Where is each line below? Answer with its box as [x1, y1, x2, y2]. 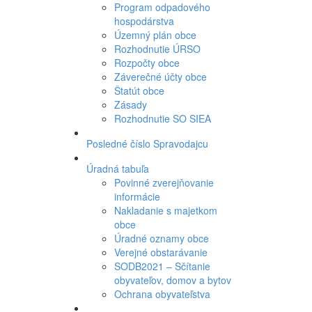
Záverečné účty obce [114, 70, 207, 84]
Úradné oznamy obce [114, 231, 209, 245]
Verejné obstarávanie [114, 245, 208, 259]
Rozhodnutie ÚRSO [114, 42, 201, 56]
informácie [114, 189, 160, 203]
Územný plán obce [114, 28, 196, 42]
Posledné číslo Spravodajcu [86, 136, 208, 150]
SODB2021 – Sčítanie [114, 259, 210, 273]
